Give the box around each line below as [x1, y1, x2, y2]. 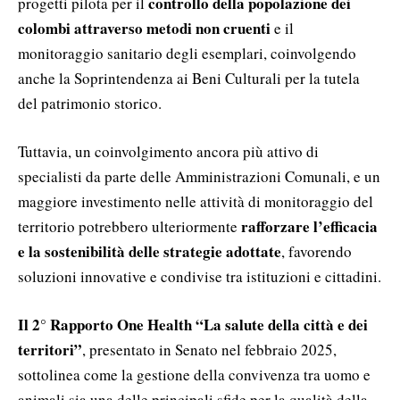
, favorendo [281, 240, 352, 262]
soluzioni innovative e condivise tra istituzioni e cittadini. [18, 265, 381, 287]
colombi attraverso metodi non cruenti [18, 16, 271, 39]
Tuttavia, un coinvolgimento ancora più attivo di [18, 140, 319, 162]
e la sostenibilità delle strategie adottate [18, 239, 281, 262]
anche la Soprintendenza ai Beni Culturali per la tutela [18, 67, 360, 88]
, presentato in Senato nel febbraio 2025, [82, 338, 337, 360]
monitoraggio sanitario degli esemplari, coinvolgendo [18, 42, 356, 63]
